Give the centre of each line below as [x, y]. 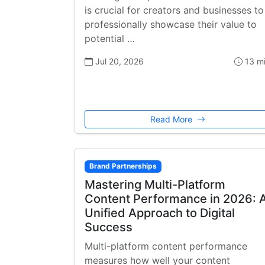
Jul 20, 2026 [118, 62]
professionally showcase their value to [171, 25]
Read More [172, 119]
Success [109, 227]
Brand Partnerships [123, 166]
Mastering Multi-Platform [155, 184]
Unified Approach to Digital [160, 213]
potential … [110, 39]
